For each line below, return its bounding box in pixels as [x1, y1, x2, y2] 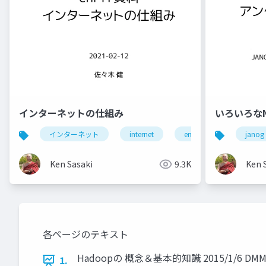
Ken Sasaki [50, 158, 93, 170]
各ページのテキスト [43, 227, 128, 242]
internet [129, 129, 154, 140]
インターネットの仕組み [19, 106, 123, 121]
